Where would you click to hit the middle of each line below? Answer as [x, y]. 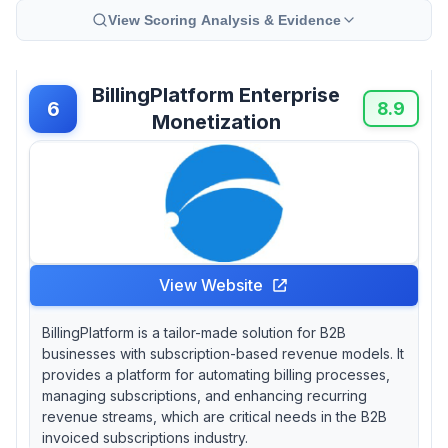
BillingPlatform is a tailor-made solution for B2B [194, 332]
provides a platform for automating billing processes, [216, 374]
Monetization [216, 121]
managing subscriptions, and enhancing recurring [204, 395]
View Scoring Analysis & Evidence [224, 19]
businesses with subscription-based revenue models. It [223, 353]
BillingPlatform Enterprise [216, 94]
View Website [211, 284]
